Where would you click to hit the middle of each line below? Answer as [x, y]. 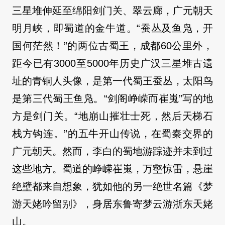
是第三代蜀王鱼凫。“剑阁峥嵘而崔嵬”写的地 [113, 99]
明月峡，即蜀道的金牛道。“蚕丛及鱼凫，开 [113, 28]
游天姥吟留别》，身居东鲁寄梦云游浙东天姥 [113, 204]
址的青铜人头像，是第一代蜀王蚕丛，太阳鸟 [113, 81]
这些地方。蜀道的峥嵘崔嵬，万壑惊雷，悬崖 [113, 169]
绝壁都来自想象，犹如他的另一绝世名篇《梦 [113, 187]
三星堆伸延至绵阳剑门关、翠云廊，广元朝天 [113, 11]
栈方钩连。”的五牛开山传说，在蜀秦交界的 [113, 134]
